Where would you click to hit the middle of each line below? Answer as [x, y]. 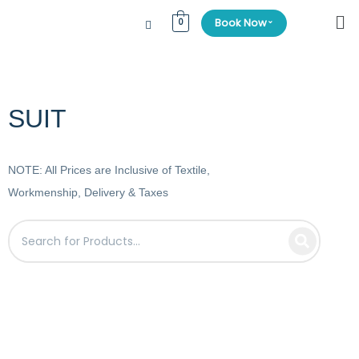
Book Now [241, 22]
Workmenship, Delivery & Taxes [88, 192]
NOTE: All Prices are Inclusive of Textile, [109, 170]
